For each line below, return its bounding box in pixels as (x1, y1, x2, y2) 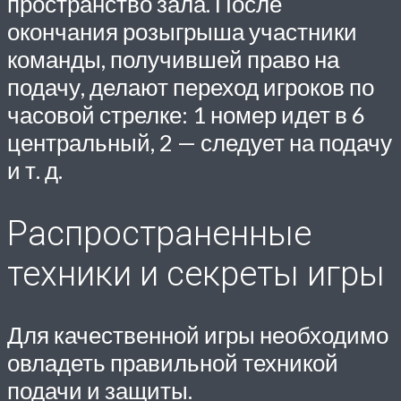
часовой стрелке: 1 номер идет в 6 (7, 100, 365, 128)
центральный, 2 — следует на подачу (7, 128, 392, 156)
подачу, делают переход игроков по (7, 73, 374, 100)
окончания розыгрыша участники (7, 17, 357, 45)
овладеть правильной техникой (7, 349, 338, 377)
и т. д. (7, 156, 63, 183)
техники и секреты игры (7, 252, 385, 294)
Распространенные (7, 212, 311, 253)
